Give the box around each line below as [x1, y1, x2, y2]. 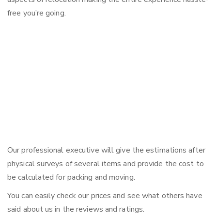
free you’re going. [7, 8, 66, 19]
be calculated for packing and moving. [7, 172, 135, 183]
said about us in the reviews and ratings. [7, 204, 145, 215]
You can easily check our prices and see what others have [7, 190, 202, 201]
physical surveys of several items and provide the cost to [7, 158, 204, 170]
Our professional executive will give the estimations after [7, 145, 205, 156]
